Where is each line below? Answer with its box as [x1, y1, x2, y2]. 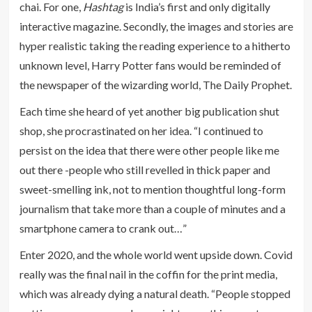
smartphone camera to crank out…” [19, 221, 187, 235]
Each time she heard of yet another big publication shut [19, 104, 279, 118]
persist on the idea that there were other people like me [19, 143, 279, 157]
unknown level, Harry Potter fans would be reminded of [19, 58, 281, 72]
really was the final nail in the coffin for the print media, [19, 267, 277, 281]
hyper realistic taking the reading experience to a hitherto [19, 38, 290, 52]
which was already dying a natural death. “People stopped [19, 286, 290, 300]
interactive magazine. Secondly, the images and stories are [19, 19, 293, 33]
